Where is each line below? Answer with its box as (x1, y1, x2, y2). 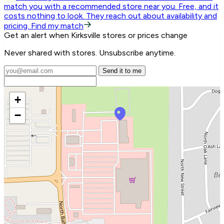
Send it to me (102, 67, 141, 75)
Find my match (31, 21, 83, 31)
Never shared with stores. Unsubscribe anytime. (4, 48, 175, 58)
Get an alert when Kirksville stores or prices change (4, 30, 187, 40)
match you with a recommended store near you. (4, 1, 176, 11)
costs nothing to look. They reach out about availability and (4, 11, 217, 21)
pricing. (4, 21, 29, 31)
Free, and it (178, 1, 218, 11)
